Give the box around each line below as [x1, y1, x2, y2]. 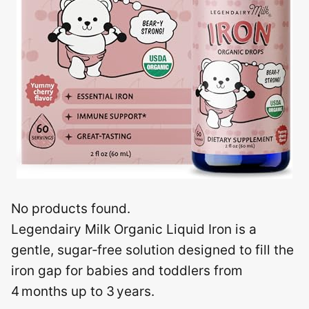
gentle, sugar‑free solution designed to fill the [11, 241, 294, 258]
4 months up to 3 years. [11, 283, 154, 299]
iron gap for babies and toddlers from [11, 262, 243, 279]
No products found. [11, 200, 130, 217]
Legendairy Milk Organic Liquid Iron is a [11, 221, 257, 237]
